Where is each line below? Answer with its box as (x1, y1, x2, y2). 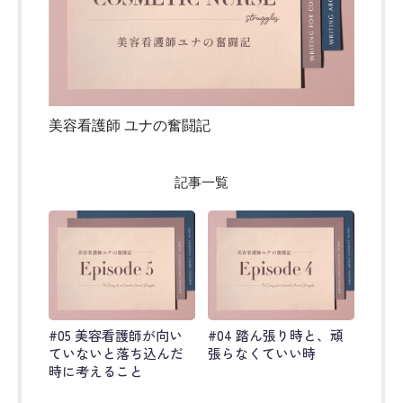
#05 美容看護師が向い (49, 326, 183, 345)
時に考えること (49, 362, 143, 381)
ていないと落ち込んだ (49, 344, 184, 363)
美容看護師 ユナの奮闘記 (49, 117, 210, 133)
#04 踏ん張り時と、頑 (207, 326, 344, 345)
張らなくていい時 (207, 344, 316, 363)
